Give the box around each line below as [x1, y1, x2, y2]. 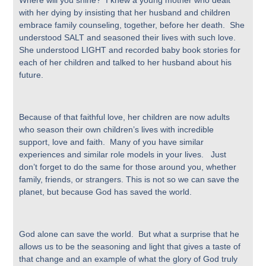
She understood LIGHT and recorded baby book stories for [19, 45, 241, 55]
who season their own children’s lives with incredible [19, 125, 214, 135]
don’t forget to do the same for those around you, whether [19, 162, 237, 172]
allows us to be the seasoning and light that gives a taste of [19, 241, 241, 251]
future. [19, 70, 46, 80]
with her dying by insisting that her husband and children [19, 8, 231, 18]
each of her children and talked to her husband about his [19, 58, 232, 68]
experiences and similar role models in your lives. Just [19, 150, 227, 160]
